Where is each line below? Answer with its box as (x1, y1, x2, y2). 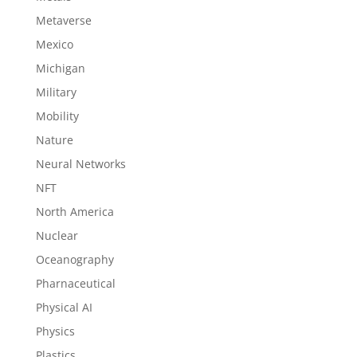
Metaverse (35, 13, 92, 28)
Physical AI (35, 300, 92, 315)
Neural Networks (35, 156, 126, 171)
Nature (35, 132, 73, 147)
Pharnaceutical (35, 276, 116, 291)
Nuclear (35, 228, 78, 243)
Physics (35, 324, 75, 339)
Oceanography (35, 252, 114, 267)
